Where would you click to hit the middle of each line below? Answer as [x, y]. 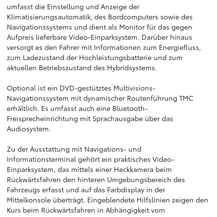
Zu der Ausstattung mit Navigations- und [74, 149]
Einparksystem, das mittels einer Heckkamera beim [89, 169]
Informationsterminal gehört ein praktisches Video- [91, 159]
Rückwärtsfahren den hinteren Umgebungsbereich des [96, 179]
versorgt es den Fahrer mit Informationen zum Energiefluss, [104, 47]
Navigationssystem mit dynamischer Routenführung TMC [100, 98]
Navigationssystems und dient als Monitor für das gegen [100, 27]
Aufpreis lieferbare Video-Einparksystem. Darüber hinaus [100, 37]
